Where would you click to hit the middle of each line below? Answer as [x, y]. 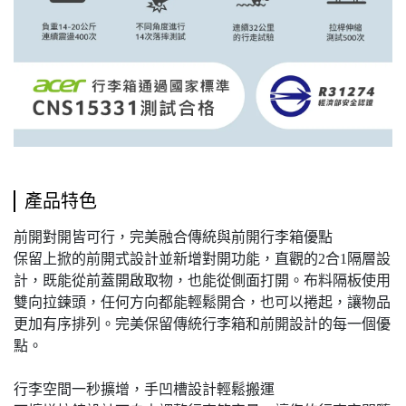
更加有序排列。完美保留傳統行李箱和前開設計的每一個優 [202, 324]
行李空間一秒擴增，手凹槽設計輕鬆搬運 [144, 390]
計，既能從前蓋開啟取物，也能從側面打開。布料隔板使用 [202, 281]
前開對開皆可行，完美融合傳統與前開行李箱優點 [173, 237]
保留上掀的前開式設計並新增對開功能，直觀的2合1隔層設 [202, 259]
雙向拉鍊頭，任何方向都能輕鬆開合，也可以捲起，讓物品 [202, 303]
